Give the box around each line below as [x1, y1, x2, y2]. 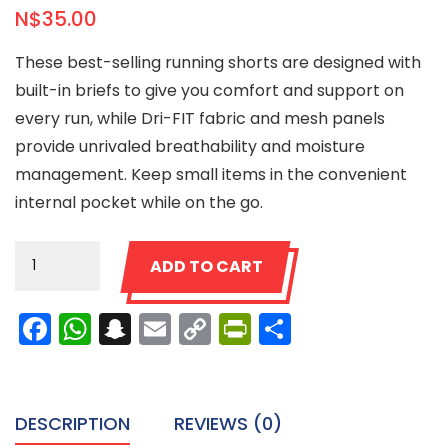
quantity [14, 300, 81, 321]
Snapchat [131, 306, 284, 352]
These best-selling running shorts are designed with [15, 51, 421, 75]
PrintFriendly [251, 306, 440, 352]
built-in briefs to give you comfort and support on [15, 79, 404, 103]
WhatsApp [91, 306, 256, 352]
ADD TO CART [150, 255, 263, 279]
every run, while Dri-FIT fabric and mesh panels [15, 107, 385, 131]
